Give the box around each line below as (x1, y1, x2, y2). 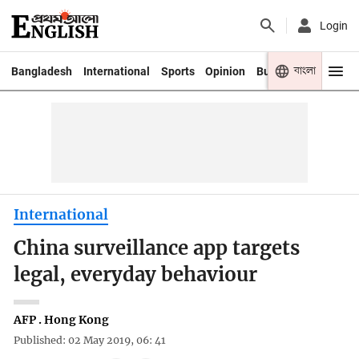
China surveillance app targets (14, 236, 301, 261)
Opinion (205, 64, 246, 78)
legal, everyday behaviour (14, 263, 258, 288)
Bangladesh (10, 64, 72, 78)
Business (256, 64, 304, 78)
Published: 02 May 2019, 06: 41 (14, 334, 167, 347)
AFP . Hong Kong (14, 312, 110, 327)
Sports (160, 64, 195, 78)
